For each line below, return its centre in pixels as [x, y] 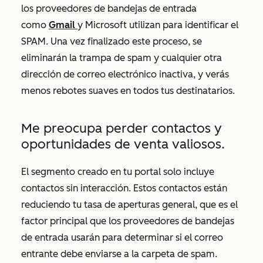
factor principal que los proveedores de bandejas [128, 221]
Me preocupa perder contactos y [122, 128]
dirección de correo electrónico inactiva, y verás [125, 74]
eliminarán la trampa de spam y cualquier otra [122, 58]
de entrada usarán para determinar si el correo [122, 237]
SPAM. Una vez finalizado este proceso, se [112, 41]
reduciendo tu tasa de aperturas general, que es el [129, 205]
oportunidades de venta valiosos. [123, 144]
